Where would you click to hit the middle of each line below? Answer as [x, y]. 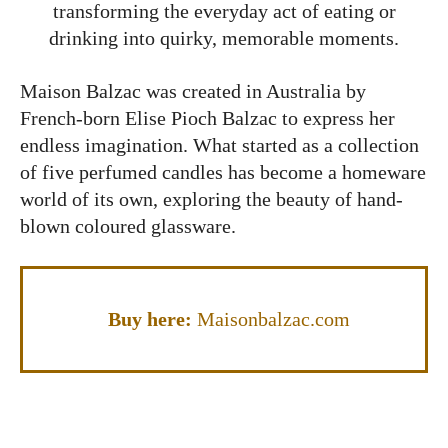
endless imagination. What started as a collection [219, 145]
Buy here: [152, 319]
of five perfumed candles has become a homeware [223, 172]
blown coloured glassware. [128, 226]
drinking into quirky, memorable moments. [224, 38]
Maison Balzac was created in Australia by [193, 91]
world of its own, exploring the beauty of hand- [211, 199]
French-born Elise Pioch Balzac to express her [207, 118]
